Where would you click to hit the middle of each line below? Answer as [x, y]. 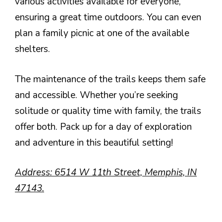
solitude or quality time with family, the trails [108, 111]
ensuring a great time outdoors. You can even [108, 17]
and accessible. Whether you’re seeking [96, 95]
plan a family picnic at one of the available [102, 33]
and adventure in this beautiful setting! [94, 142]
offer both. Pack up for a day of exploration [103, 127]
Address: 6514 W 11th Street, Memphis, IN [106, 172]
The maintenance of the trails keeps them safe [110, 79]
